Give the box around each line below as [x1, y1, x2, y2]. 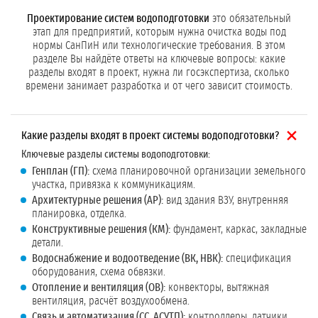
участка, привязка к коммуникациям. [32, 179, 195, 191]
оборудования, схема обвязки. [32, 266, 165, 278]
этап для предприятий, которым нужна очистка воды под [32, 26, 286, 38]
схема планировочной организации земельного [89, 165, 306, 177]
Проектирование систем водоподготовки [27, 13, 209, 25]
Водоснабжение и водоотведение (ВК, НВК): [32, 253, 223, 265]
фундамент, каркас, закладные [170, 224, 307, 236]
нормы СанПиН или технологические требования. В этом [33, 40, 285, 52]
